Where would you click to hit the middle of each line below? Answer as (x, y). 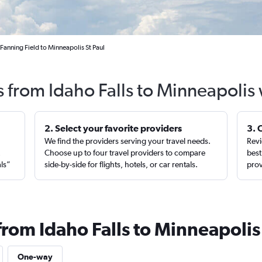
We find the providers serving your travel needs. (128, 141)
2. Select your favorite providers (113, 128)
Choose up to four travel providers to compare (125, 153)
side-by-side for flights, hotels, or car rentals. (121, 164)
